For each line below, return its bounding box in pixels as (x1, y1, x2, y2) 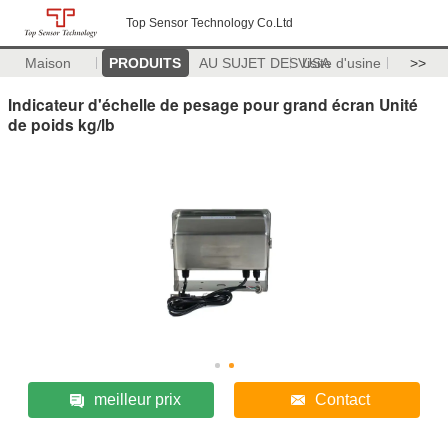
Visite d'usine (297, 55, 381, 71)
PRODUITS (109, 55, 182, 71)
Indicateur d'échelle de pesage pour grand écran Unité (8, 92, 418, 116)
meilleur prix (93, 390, 181, 408)
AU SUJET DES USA (198, 55, 330, 71)
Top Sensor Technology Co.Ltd (126, 16, 293, 30)
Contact (315, 390, 371, 408)
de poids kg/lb (8, 112, 115, 136)
